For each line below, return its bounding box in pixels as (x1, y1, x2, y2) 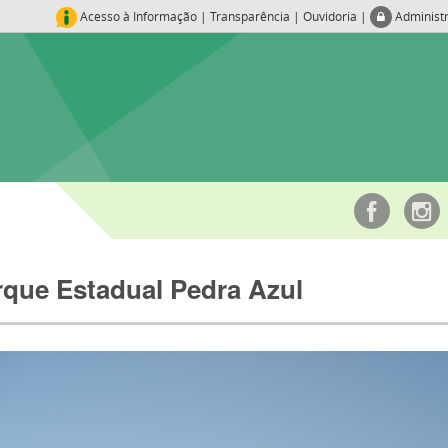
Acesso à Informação (80, 8, 200, 24)
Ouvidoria (303, 8, 357, 24)
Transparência (210, 8, 290, 24)
